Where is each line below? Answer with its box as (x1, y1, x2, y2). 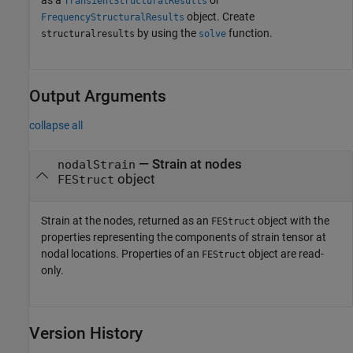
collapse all (29, 118, 83, 132)
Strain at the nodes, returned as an (41, 214, 211, 227)
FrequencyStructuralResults (41, 12, 184, 24)
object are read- (246, 247, 324, 260)
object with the (255, 214, 329, 227)
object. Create (184, 10, 255, 24)
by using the (135, 27, 199, 40)
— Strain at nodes (135, 156, 242, 172)
